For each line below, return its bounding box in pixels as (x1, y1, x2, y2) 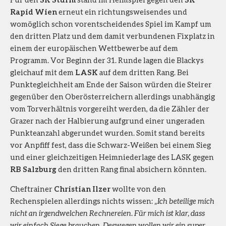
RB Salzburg (10, 164, 56, 174)
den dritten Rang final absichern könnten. (56, 164, 206, 174)
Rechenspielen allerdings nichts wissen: (10, 196, 154, 205)
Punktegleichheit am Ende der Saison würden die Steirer (10, 79, 212, 89)
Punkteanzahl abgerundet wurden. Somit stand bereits (10, 128, 205, 137)
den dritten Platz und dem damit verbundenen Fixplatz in (10, 31, 215, 40)
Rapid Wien (10, 7, 57, 16)
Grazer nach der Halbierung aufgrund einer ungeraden (10, 116, 205, 125)
